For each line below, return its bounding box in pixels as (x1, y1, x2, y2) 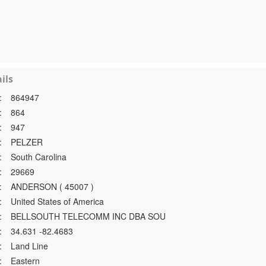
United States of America (11, 195, 104, 207)
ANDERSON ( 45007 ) (11, 180, 94, 192)
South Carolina (11, 151, 67, 163)
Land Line (11, 240, 49, 252)
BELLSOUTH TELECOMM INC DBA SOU (11, 210, 166, 222)
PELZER (11, 136, 43, 148)
